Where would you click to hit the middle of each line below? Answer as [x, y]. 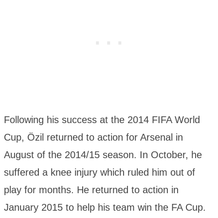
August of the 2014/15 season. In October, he [103, 154]
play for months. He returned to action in [91, 190]
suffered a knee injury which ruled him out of [100, 172]
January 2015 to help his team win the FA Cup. [105, 207]
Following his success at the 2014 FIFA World [102, 119]
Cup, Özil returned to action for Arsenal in [93, 137]
